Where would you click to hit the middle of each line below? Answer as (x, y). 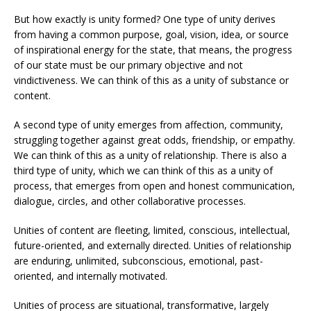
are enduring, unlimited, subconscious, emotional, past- (138, 261)
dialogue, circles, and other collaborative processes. (130, 201)
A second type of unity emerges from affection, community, (149, 125)
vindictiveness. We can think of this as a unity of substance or (151, 80)
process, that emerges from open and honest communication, (154, 186)
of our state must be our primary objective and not (128, 65)
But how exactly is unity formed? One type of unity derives (145, 19)
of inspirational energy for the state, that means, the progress (153, 50)
